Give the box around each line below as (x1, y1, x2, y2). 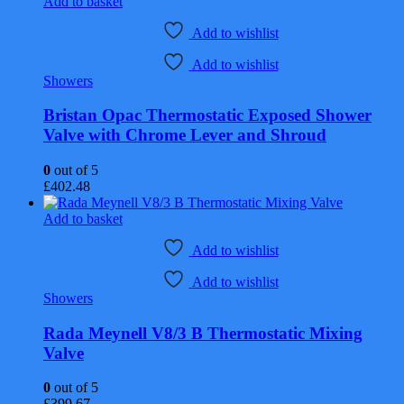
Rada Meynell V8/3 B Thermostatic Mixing (43, 323, 363, 343)
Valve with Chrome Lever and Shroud (43, 125, 326, 145)
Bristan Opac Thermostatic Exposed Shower (43, 106, 372, 125)
